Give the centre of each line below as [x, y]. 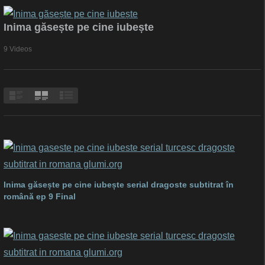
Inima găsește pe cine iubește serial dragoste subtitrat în [119, 185]
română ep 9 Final [40, 196]
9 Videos [18, 49]
